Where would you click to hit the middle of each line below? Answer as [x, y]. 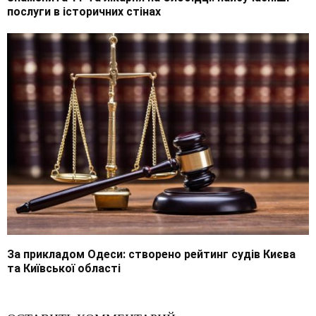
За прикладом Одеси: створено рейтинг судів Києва [151, 254]
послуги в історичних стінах [84, 12]
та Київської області [64, 268]
